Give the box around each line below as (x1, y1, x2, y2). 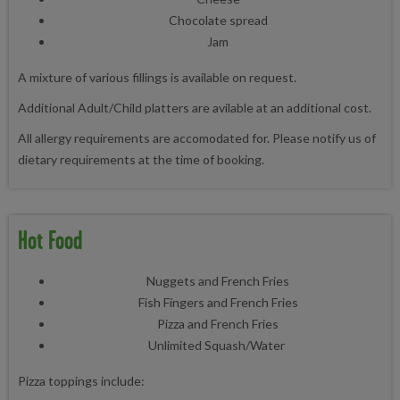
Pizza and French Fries (157, 315, 279, 331)
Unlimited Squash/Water (148, 337, 287, 353)
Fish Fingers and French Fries (137, 294, 298, 310)
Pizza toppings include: (18, 372, 145, 388)
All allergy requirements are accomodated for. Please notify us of (18, 129, 376, 146)
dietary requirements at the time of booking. (18, 151, 264, 167)
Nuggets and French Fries (146, 272, 289, 288)
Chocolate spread (168, 12, 268, 28)
